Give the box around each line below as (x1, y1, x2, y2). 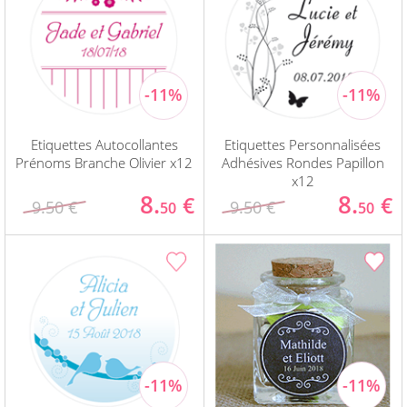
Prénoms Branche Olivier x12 (15, 154, 194, 173)
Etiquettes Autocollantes (30, 135, 178, 154)
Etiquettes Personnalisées (224, 135, 382, 154)
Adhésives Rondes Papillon (221, 154, 384, 173)
